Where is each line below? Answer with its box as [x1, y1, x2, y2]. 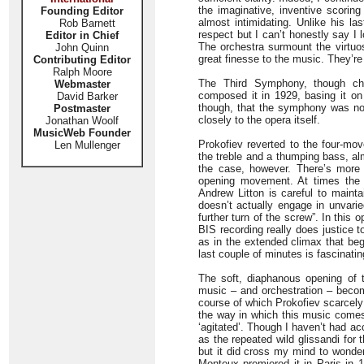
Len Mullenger [44, 139, 120, 151]
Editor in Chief [45, 29, 119, 41]
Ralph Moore [52, 66, 112, 78]
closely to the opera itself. [198, 114, 320, 126]
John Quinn [55, 41, 109, 54]
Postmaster [54, 102, 110, 115]
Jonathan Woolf [45, 115, 119, 127]
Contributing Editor [33, 54, 131, 66]
